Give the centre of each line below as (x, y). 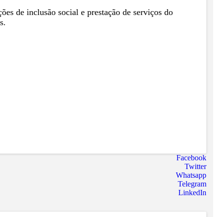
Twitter (195, 166)
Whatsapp (191, 175)
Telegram (192, 184)
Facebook (191, 157)
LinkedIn (192, 192)
